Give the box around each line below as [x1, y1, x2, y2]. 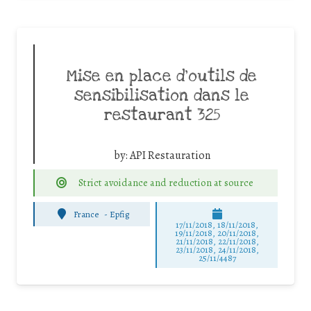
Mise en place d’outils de [67, 66, 257, 87]
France [74, 208, 99, 220]
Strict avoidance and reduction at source [78, 176, 253, 190]
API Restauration [129, 148, 210, 164]
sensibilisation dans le [74, 85, 249, 107]
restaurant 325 [103, 105, 220, 126]
